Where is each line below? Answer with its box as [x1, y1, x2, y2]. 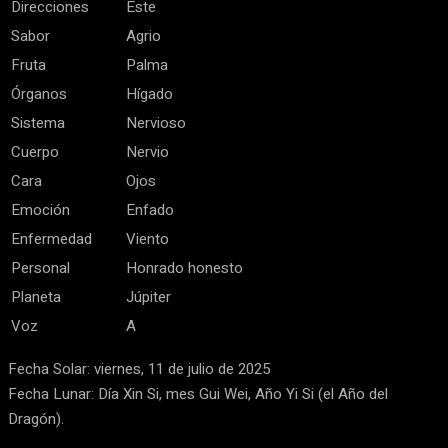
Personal [11, 257, 70, 279]
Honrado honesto [126, 257, 243, 279]
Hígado [126, 83, 173, 105]
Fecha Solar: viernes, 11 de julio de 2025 [8, 358, 270, 380]
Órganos [11, 83, 67, 105]
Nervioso [126, 112, 186, 134]
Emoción [11, 199, 70, 221]
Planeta [11, 286, 61, 308]
